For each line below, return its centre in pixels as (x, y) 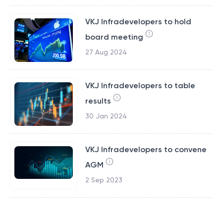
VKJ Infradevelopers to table (140, 85)
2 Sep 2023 (104, 180)
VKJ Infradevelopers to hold (138, 22)
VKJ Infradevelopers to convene (146, 149)
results (98, 101)
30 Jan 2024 (106, 116)
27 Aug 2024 (106, 52)
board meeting (114, 37)
